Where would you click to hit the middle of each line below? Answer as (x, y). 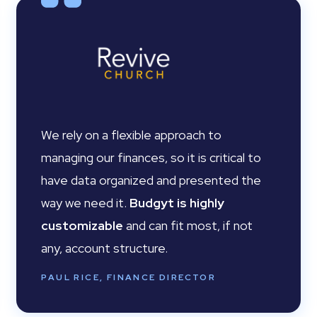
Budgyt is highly (177, 203)
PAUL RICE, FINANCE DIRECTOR (129, 277)
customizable (84, 225)
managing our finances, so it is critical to (151, 157)
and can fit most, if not (190, 225)
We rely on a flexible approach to (132, 135)
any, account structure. (105, 248)
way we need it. (86, 203)
